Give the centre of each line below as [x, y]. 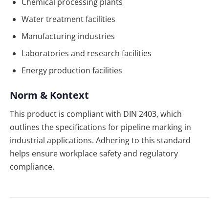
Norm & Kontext [49, 95]
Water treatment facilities [68, 19]
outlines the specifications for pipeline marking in [100, 127]
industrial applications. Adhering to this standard [100, 141]
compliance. [32, 167]
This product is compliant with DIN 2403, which [96, 114]
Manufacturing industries [68, 36]
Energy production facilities [72, 71]
